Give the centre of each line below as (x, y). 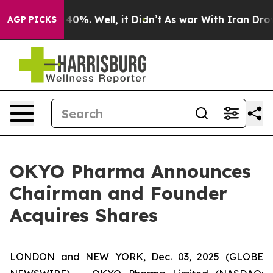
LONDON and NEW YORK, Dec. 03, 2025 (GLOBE (136, 257)
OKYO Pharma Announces (130, 171)
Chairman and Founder (119, 193)
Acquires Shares (84, 215)
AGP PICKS (32, 19)
